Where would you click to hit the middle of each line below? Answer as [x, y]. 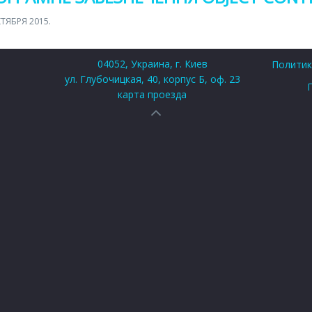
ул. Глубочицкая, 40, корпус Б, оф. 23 [152, 79]
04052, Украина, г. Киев [152, 64]
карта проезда [152, 94]
